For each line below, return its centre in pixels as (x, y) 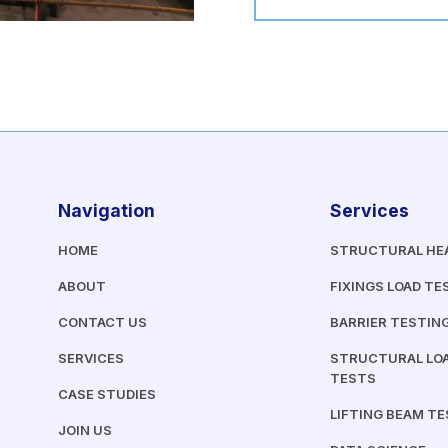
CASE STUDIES (106, 394)
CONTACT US (102, 322)
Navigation (106, 211)
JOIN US (84, 430)
